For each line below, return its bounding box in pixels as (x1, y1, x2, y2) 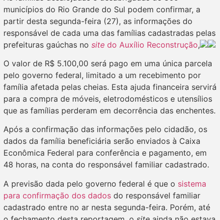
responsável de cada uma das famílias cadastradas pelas (3, 27, 216, 38)
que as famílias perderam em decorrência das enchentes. (3, 105, 216, 115)
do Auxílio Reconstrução (105, 39, 198, 50)
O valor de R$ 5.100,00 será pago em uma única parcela (3, 58, 212, 68)
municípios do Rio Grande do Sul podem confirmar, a (3, 4, 200, 14)
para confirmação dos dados (3, 190, 113, 200)
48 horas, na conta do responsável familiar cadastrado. (3, 160, 209, 170)
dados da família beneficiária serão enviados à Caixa (3, 136, 200, 146)
